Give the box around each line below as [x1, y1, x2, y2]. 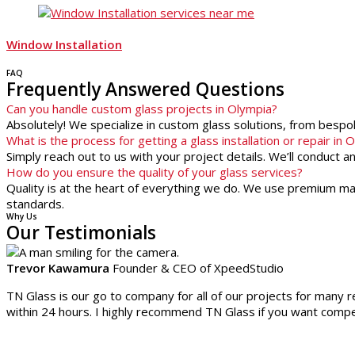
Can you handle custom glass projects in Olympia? [6, 100, 277, 116]
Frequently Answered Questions [6, 76, 284, 101]
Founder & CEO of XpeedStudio [113, 259, 284, 276]
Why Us [6, 210, 37, 222]
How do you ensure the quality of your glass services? [6, 163, 303, 180]
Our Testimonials [6, 219, 156, 245]
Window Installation [6, 36, 122, 52]
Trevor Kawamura [6, 259, 109, 276]
